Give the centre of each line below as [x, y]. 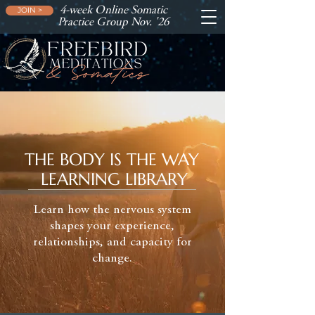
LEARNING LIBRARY [114, 179]
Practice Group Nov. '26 [113, 23]
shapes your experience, [112, 226]
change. [112, 259]
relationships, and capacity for [112, 243]
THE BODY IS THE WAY [114, 160]
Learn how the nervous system [112, 210]
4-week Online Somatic [113, 11]
